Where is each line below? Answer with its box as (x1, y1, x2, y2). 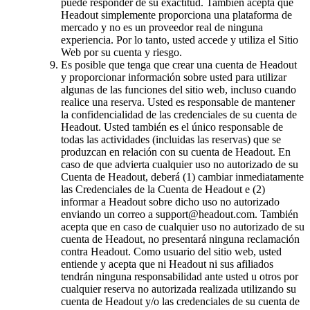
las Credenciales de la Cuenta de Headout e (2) (61, 183, 265, 195)
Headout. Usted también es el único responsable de (61, 120, 283, 133)
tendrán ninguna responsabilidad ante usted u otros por (61, 270, 298, 282)
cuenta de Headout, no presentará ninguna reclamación (61, 232, 300, 245)
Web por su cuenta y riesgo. (61, 46, 182, 58)
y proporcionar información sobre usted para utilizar (61, 71, 286, 83)
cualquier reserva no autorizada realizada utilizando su (61, 282, 296, 295)
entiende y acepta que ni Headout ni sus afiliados (61, 257, 273, 270)
